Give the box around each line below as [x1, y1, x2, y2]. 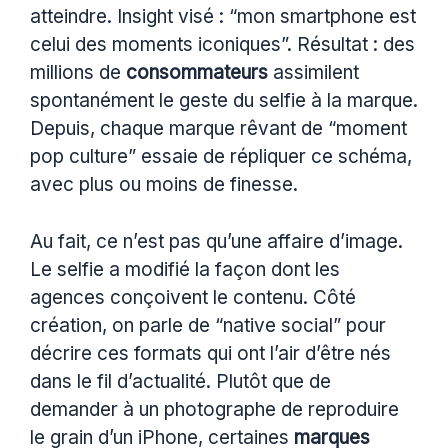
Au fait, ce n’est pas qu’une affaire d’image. [30, 229, 403, 253]
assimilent [268, 61, 359, 85]
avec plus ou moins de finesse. [30, 173, 298, 197]
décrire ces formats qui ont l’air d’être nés [30, 341, 391, 365]
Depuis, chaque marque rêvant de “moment [30, 117, 407, 141]
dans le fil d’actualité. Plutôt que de [30, 369, 331, 393]
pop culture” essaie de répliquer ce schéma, [30, 145, 412, 169]
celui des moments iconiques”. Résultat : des [30, 33, 415, 57]
